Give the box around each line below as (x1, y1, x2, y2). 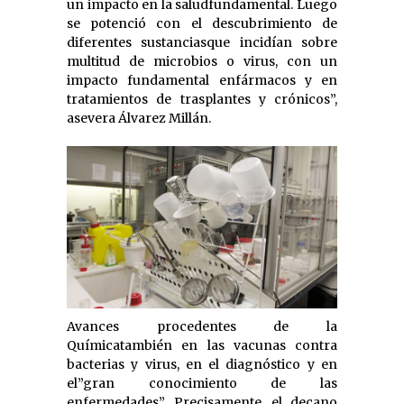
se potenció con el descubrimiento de (67, 14, 337, 32)
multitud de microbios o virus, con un (67, 52, 337, 69)
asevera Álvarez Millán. (67, 109, 211, 126)
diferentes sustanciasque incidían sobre (67, 33, 337, 50)
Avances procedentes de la (67, 317, 337, 335)
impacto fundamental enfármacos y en (67, 71, 337, 88)
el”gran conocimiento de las (67, 374, 337, 391)
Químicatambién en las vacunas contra (67, 336, 337, 353)
